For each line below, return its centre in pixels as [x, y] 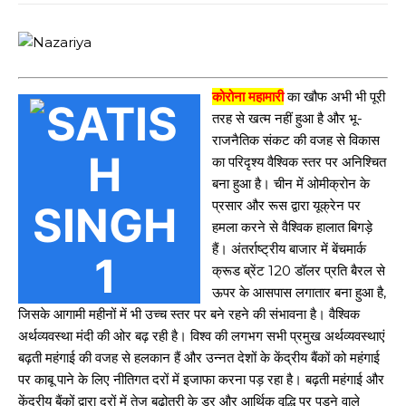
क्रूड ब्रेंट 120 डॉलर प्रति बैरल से [299, 270]
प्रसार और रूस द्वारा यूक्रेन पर [286, 205]
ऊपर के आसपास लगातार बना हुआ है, [299, 292]
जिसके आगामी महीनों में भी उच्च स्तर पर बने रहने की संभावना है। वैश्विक [189, 314]
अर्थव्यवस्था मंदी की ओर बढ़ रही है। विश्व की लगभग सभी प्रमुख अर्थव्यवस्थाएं [202, 335]
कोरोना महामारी [248, 96]
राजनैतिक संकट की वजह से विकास [296, 140]
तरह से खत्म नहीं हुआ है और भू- [287, 118]
